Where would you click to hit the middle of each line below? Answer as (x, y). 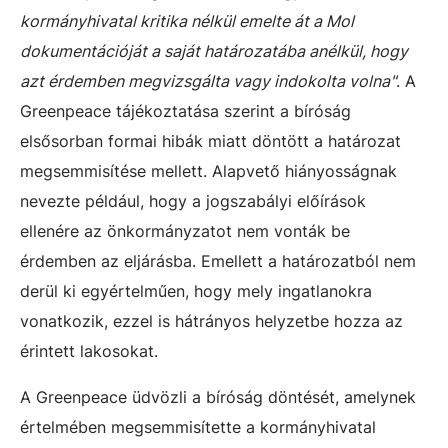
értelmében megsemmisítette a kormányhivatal (198, 427)
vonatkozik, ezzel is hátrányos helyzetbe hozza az (211, 321)
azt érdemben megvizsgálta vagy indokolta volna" (208, 81)
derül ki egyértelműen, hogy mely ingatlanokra (196, 291)
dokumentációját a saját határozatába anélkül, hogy (214, 51)
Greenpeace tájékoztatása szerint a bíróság (185, 111)
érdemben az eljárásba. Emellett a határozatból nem (218, 261)
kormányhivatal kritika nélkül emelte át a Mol (187, 21)
